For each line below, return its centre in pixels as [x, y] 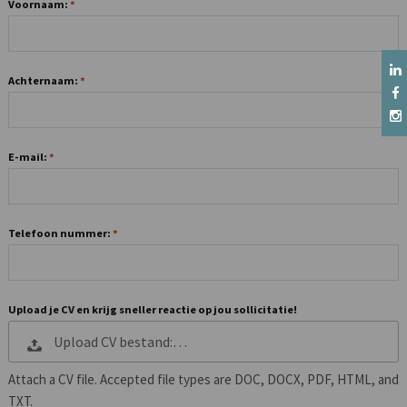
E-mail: [28, 157]
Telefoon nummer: [60, 233]
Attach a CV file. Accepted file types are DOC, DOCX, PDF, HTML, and [203, 380]
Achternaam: [44, 81]
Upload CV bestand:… [120, 342]
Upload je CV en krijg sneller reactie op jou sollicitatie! [152, 310]
